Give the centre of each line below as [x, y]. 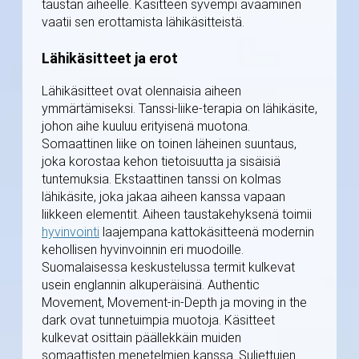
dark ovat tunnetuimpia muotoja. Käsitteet [158, 321]
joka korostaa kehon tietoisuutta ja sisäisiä [161, 162]
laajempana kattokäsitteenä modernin [207, 232]
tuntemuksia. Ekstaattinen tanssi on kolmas [161, 179]
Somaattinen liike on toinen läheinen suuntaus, [169, 144]
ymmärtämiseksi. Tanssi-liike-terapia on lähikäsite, [179, 109]
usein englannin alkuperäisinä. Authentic [151, 285]
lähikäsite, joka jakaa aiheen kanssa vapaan [163, 197]
